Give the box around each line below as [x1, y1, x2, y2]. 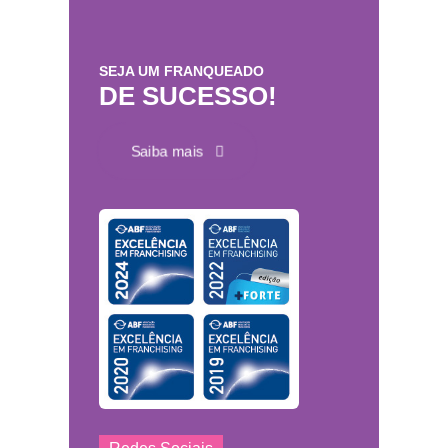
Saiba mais [130, 142, 216, 160]
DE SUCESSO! [99, 81, 277, 112]
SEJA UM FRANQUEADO [99, 63, 264, 80]
